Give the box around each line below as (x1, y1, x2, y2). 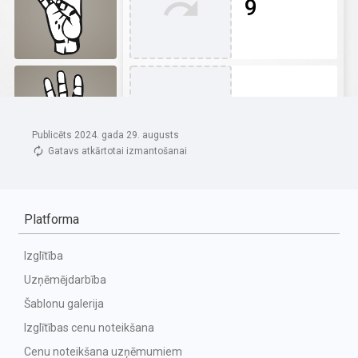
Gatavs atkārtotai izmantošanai (48, 145, 187, 157)
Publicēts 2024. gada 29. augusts (32, 129, 179, 141)
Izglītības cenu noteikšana (24, 321, 154, 334)
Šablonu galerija (24, 297, 104, 310)
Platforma (24, 212, 79, 227)
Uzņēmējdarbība (24, 273, 106, 286)
